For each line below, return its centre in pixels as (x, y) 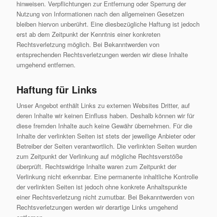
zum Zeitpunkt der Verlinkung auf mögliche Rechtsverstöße (99, 156)
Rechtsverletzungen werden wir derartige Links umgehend (97, 207)
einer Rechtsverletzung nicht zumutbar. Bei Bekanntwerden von (105, 197)
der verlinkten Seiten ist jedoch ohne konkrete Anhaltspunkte (101, 187)
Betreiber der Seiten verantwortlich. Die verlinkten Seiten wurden (106, 146)
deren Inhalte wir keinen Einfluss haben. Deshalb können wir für (105, 116)
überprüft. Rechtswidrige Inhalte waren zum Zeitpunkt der (96, 167)
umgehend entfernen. (46, 65)
